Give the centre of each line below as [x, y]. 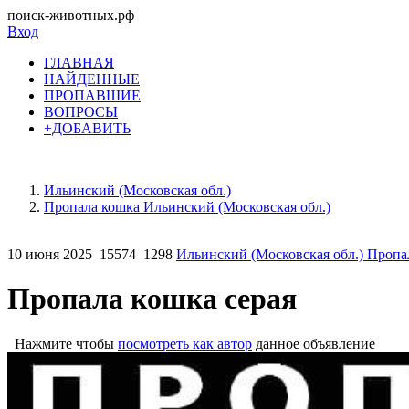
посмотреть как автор [185, 343]
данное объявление [314, 343]
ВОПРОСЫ [81, 112]
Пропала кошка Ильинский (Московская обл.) [187, 207]
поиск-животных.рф [71, 15]
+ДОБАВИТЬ [87, 128]
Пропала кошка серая [152, 299]
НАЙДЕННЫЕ [92, 79]
